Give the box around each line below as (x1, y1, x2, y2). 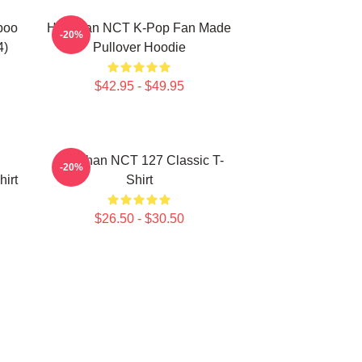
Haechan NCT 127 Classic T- (54, 154, 224, 167)
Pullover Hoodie (92, 40, 186, 54)
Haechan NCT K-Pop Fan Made (47, 21, 231, 35)
